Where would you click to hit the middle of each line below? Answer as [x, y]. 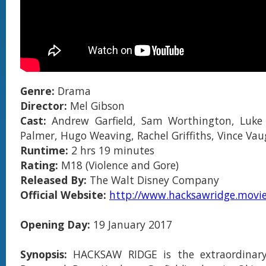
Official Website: [63, 195]
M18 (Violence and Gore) [118, 165]
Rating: [39, 165]
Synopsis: [47, 254]
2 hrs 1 [88, 150]
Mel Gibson [96, 106]
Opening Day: [55, 224]
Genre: [39, 91]
